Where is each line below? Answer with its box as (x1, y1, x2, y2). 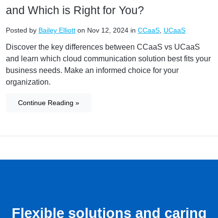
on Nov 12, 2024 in (75, 26, 138, 34)
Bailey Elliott (38, 26, 75, 34)
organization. (6, 77, 51, 86)
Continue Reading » (18, 99, 79, 107)
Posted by (6, 26, 38, 34)
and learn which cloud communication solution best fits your (6, 54, 211, 63)
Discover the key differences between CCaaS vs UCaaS (6, 42, 200, 51)
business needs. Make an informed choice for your (6, 66, 179, 74)
